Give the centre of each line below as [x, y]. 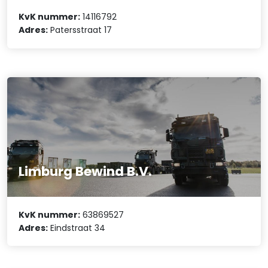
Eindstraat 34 [77, 228]
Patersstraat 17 [80, 30]
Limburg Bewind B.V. [86, 172]
